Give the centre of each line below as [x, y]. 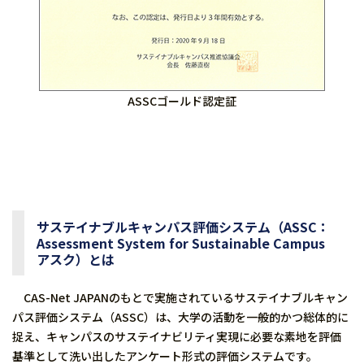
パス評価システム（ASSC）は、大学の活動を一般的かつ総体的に [180, 317]
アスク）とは [76, 259]
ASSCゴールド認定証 [182, 101]
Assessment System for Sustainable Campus [181, 243]
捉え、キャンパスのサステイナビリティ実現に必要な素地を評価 [177, 336]
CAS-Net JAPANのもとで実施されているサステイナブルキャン [180, 297]
